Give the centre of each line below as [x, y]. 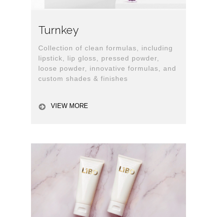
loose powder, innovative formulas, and [107, 69]
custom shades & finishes [83, 79]
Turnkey [58, 30]
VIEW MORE [70, 106]
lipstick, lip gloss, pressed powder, [99, 58]
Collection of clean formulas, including [106, 48]
